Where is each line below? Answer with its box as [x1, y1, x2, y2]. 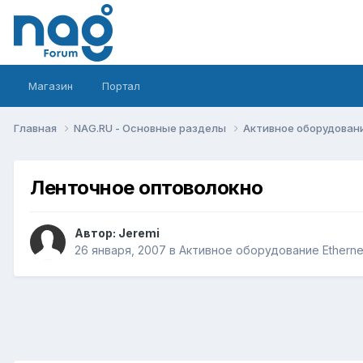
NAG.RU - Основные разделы [74, 121, 228, 135]
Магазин [28, 79, 73, 92]
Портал [102, 79, 140, 92]
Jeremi [118, 226, 160, 241]
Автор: [75, 226, 118, 241]
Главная [14, 121, 59, 135]
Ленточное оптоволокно [30, 175, 263, 199]
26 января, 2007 [75, 243, 166, 258]
